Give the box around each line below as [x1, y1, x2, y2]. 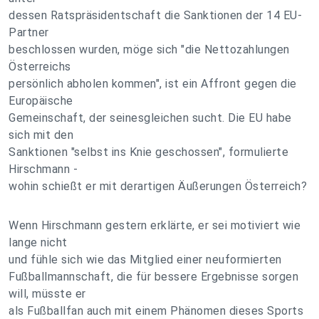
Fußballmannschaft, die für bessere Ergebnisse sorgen [9, 270, 298, 283]
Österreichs [9, 60, 71, 73]
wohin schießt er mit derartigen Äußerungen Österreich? [9, 179, 307, 193]
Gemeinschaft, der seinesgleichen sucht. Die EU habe [9, 111, 292, 125]
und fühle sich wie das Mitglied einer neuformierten [9, 253, 282, 266]
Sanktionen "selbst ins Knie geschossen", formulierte [9, 145, 288, 159]
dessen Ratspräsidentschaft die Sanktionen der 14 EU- [9, 9, 302, 22]
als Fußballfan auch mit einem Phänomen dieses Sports [9, 304, 303, 318]
